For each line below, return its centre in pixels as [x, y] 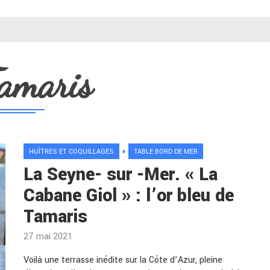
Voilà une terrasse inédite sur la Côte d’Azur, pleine [123, 260]
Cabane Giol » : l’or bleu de [129, 196]
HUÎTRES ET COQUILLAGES [71, 152]
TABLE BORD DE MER [166, 152]
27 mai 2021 [48, 237]
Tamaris [55, 217]
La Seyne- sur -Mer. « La [121, 174]
